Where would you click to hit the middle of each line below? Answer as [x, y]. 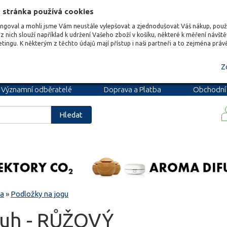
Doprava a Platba [133, 89]
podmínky [62, 102]
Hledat [71, 115]
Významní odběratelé [36, 89]
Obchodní [210, 89]
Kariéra [169, 102]
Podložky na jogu [40, 194]
